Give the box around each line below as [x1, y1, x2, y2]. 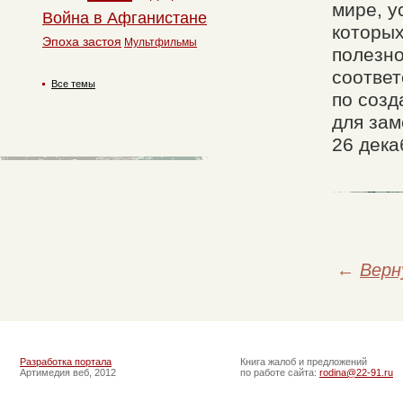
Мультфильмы [124, 36, 197, 49]
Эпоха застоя [42, 34, 121, 49]
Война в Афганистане [42, 9, 207, 27]
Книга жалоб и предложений [240, 356, 367, 368]
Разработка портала [20, 356, 112, 368]
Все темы [51, 78, 95, 89]
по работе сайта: [240, 367, 319, 379]
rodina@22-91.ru [319, 367, 393, 379]
